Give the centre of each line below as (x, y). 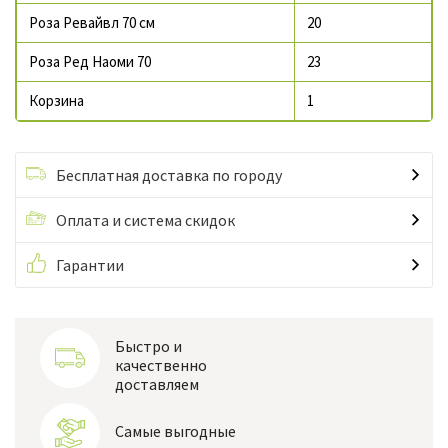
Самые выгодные (175, 430)
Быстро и (148, 346)
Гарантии (90, 265)
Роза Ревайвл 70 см (92, 23)
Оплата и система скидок (145, 220)
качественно (161, 365)
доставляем (157, 384)
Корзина (56, 101)
